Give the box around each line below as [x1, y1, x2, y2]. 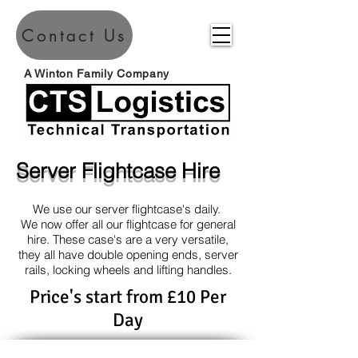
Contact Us [22, 24, 127, 46]
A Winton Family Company [24, 67, 170, 80]
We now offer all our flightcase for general [20, 217, 236, 232]
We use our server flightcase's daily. [32, 201, 224, 217]
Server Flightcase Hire [16, 158, 220, 184]
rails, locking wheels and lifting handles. [24, 262, 232, 277]
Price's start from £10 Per [30, 285, 226, 308]
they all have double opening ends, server [18, 247, 238, 262]
